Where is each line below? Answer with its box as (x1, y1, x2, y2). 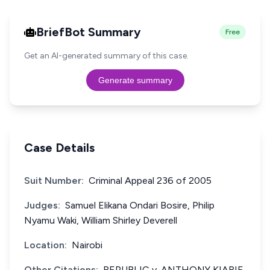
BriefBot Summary (36, 25, 141, 39)
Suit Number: (24, 175, 84, 186)
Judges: (24, 199, 60, 211)
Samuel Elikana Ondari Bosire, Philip (65, 199, 215, 211)
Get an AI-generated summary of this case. (24, 51, 189, 61)
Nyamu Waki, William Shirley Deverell (24, 215, 177, 226)
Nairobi (72, 239, 102, 251)
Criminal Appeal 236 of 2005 (89, 175, 212, 186)
